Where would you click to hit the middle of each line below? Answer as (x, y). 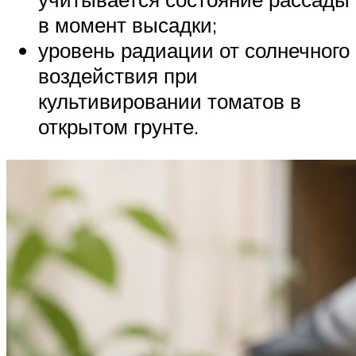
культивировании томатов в (170, 101)
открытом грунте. (118, 127)
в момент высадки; (128, 25)
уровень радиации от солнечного (194, 50)
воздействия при (118, 76)
